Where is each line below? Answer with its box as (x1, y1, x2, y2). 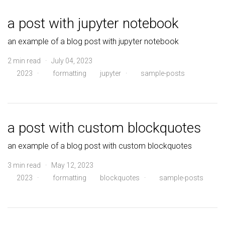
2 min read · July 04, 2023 (8, 57, 92, 65)
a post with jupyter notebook (8, 15, 179, 32)
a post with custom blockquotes (8, 120, 201, 136)
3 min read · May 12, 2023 (8, 161, 93, 169)
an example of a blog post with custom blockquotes (8, 141, 192, 151)
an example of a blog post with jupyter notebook (8, 37, 179, 46)
